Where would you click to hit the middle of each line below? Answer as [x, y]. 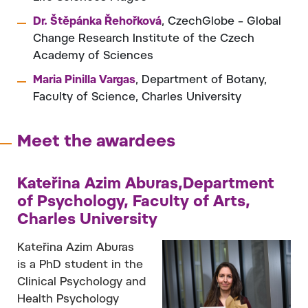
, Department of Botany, [201, 80]
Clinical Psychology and [81, 282]
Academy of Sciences [93, 56]
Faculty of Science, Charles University [137, 97]
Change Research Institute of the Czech [144, 39]
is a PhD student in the [80, 265]
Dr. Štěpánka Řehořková [97, 22]
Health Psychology [68, 299]
